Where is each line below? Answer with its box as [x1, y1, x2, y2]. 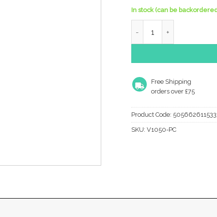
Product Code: [131, 110, 172, 118]
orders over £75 [151, 88, 195, 95]
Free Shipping [151, 78, 191, 86]
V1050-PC [147, 125, 177, 133]
